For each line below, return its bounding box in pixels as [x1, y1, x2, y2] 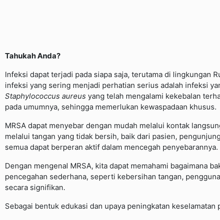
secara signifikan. [5, 182, 65, 192]
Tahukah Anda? [5, 51, 60, 60]
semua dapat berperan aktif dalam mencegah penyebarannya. [5, 142, 218, 152]
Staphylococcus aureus [5, 91, 86, 101]
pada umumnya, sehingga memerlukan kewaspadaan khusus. [5, 102, 217, 111]
